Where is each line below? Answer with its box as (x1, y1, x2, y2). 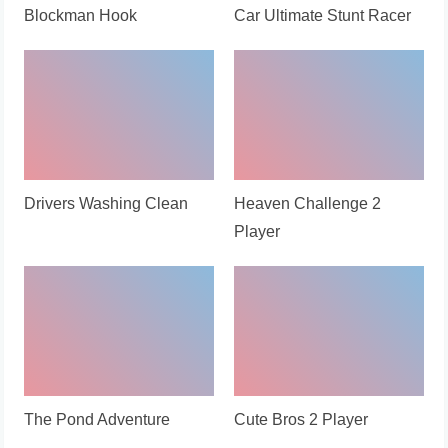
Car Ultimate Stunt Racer (234, 6, 411, 24)
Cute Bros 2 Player (234, 410, 368, 428)
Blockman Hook (24, 6, 138, 24)
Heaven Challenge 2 (234, 194, 381, 212)
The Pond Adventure (24, 410, 171, 428)
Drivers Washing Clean (24, 194, 189, 212)
